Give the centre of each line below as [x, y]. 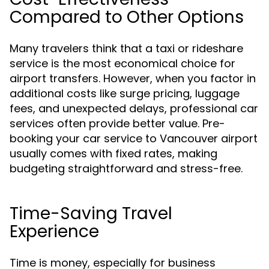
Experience [54, 231]
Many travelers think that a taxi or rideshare [126, 48]
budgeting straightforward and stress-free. [126, 168]
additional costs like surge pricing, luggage [125, 93]
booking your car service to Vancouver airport [134, 138]
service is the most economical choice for [122, 63]
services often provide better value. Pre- [117, 123]
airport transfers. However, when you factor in [133, 78]
